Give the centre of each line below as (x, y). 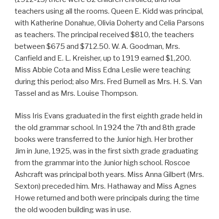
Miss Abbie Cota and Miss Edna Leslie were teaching (103, 70)
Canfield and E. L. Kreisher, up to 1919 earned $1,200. (103, 58)
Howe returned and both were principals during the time (107, 198)
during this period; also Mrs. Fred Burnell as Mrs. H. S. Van (108, 81)
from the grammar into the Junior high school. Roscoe (102, 163)
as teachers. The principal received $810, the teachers (104, 34)
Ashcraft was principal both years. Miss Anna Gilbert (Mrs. (109, 175)
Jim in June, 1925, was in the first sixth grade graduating (107, 151)
